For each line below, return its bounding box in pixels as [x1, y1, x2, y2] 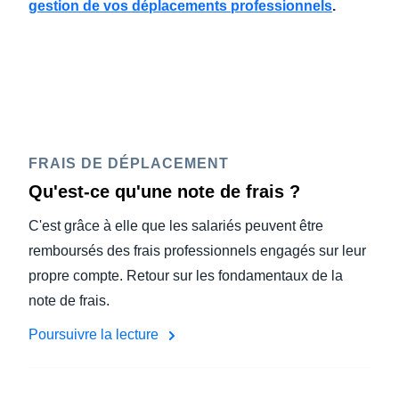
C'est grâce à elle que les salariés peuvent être [28, 218, 323, 233]
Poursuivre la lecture [28, 327, 162, 342]
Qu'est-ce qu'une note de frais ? [28, 182, 300, 201]
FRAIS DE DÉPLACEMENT [28, 156, 229, 171]
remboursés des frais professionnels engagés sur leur [28, 243, 366, 258]
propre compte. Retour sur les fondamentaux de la [28, 268, 343, 283]
